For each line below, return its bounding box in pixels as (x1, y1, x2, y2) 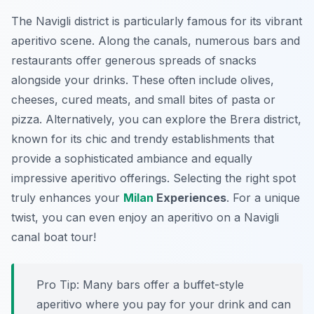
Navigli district (36, 14, 109, 29)
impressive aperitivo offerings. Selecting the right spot (11, 171, 296, 186)
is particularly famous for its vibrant (109, 14, 302, 29)
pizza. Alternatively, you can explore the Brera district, (11, 112, 301, 127)
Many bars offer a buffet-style (79, 278, 244, 292)
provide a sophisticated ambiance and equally (11, 151, 252, 166)
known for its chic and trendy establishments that (11, 132, 274, 146)
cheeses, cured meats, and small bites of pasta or (11, 93, 275, 107)
